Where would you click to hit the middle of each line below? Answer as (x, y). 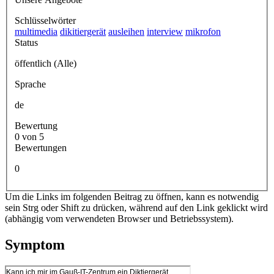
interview (165, 31)
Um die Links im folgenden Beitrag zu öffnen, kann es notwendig (132, 196)
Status (26, 42)
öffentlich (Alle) (46, 63)
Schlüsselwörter (45, 20)
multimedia (36, 31)
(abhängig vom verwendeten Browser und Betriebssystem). (119, 218)
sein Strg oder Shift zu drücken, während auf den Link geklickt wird (136, 207)
